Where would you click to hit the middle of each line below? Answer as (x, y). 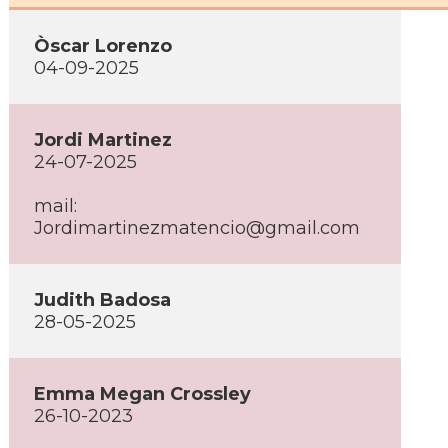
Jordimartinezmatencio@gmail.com (197, 228)
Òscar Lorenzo (103, 46)
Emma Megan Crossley (142, 394)
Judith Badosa (102, 300)
